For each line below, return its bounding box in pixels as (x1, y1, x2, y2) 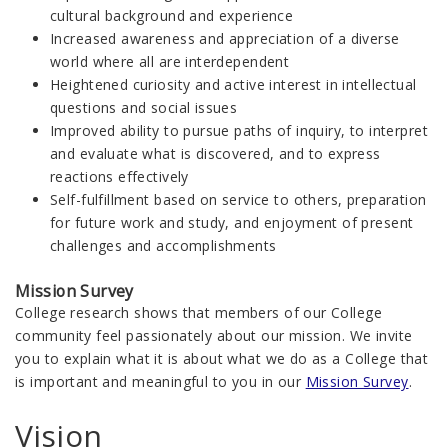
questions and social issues (50, 98, 238, 118)
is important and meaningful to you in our (15, 372, 306, 392)
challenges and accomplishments (50, 236, 277, 256)
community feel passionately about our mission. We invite (15, 326, 413, 346)
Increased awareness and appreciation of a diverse (50, 29, 400, 49)
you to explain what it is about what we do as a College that (15, 349, 429, 369)
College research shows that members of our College (15, 303, 383, 323)
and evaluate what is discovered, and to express (50, 144, 381, 164)
